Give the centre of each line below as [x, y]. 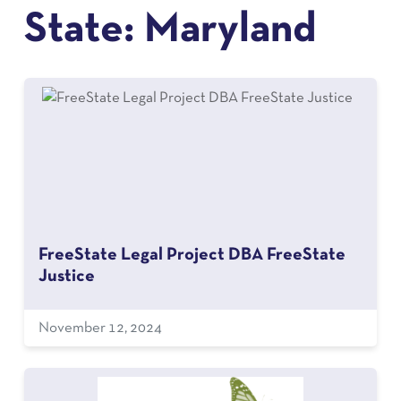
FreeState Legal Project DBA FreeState [192, 255]
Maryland [230, 30]
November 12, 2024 [100, 328]
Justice [66, 277]
